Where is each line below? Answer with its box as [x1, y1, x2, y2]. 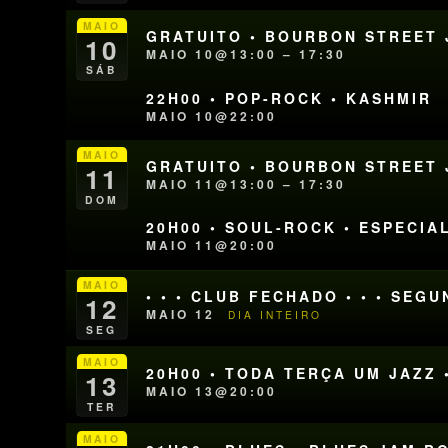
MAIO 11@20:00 [146, 236, 278, 255]
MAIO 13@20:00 [146, 381, 278, 400]
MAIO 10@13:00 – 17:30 [146, 45, 347, 64]
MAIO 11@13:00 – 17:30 [146, 175, 347, 194]
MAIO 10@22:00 [146, 106, 278, 125]
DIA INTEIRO [228, 306, 323, 322]
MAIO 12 [146, 304, 222, 323]
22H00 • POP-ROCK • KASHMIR [146, 87, 433, 108]
